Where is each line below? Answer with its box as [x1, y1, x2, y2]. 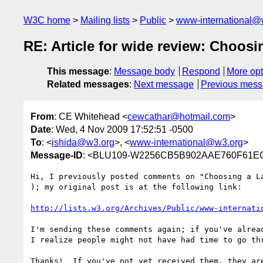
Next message [134, 79, 194, 90]
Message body [114, 66, 175, 77]
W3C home [23, 15, 70, 25]
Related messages [47, 79, 129, 90]
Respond [181, 66, 220, 77]
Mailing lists [80, 15, 130, 25]
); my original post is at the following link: [31, 182, 242, 191]
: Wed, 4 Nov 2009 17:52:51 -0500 [51, 124, 193, 134]
